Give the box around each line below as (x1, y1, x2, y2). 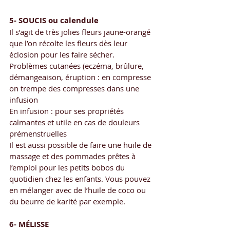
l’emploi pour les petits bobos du (9, 162, 127, 172)
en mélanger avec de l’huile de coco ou (9, 184, 148, 195)
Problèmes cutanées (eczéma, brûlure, (9, 60, 146, 71)
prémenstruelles (9, 128, 67, 139)
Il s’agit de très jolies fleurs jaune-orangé (9, 26, 152, 37)
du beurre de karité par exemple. (9, 196, 129, 206)
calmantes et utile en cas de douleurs (9, 117, 142, 127)
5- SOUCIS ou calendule (9, 14, 99, 26)
